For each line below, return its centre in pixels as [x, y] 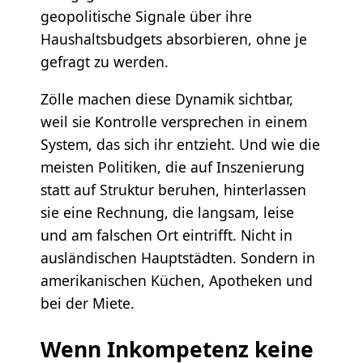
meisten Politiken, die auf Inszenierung [172, 167]
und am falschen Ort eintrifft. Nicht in [166, 235]
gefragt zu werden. [104, 62]
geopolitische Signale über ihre [146, 17]
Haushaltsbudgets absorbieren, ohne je [173, 39]
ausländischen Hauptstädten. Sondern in [177, 257]
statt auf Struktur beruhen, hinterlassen [173, 189]
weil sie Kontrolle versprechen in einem [173, 121]
